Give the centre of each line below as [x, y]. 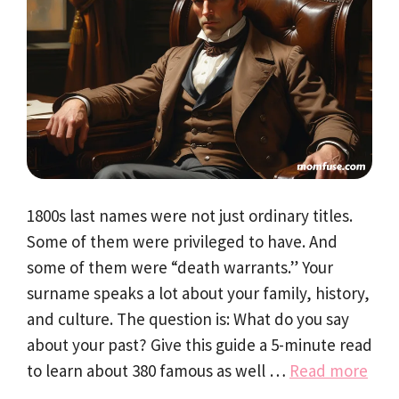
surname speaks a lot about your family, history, [198, 293]
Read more [329, 371]
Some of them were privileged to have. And [182, 242]
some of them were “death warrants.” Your [180, 268]
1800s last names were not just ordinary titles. [190, 216]
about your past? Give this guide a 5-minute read [199, 345]
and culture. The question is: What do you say [188, 319]
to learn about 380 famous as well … [158, 371]
